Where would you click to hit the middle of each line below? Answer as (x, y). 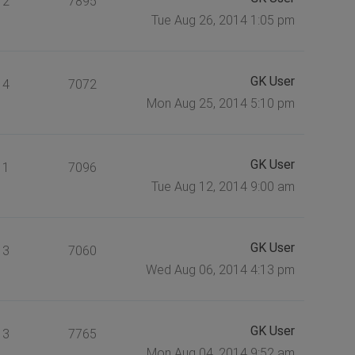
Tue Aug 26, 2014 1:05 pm (223, 20)
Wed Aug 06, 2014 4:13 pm (220, 269)
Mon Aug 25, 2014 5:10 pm (220, 103)
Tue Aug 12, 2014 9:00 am (223, 186)
